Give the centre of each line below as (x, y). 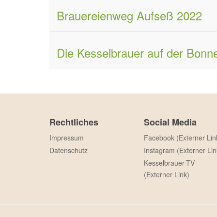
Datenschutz (69, 150)
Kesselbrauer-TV (169, 163)
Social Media (170, 122)
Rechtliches (74, 122)
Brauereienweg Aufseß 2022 (129, 15)
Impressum (67, 138)
